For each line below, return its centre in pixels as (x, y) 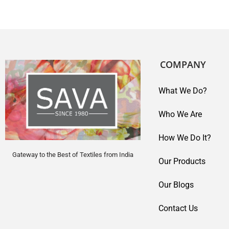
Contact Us (178, 208)
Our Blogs (176, 185)
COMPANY (183, 64)
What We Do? (183, 91)
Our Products (182, 161)
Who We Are (180, 114)
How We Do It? (185, 138)
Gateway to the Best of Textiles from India (73, 154)
